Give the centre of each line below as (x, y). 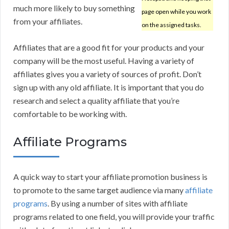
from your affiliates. (48, 21)
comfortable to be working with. (70, 114)
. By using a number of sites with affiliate (118, 203)
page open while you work (176, 12)
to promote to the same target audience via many (99, 190)
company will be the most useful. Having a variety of (104, 61)
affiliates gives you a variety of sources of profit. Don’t (107, 74)
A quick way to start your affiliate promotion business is (110, 177)
